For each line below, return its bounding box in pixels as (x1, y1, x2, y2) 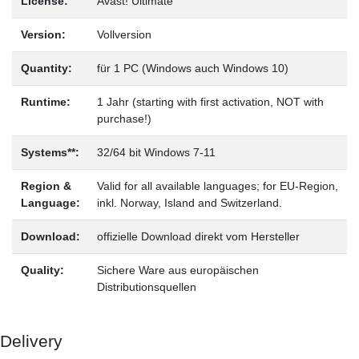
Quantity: (20, 61, 72, 75)
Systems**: (20, 145, 79, 159)
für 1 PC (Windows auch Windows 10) (96, 61, 288, 75)
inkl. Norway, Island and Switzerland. (96, 196, 282, 209)
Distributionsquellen (96, 280, 196, 293)
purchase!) (96, 111, 151, 125)
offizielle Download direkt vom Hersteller (96, 229, 300, 243)
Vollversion (96, 27, 151, 41)
